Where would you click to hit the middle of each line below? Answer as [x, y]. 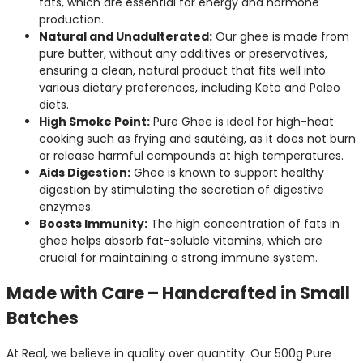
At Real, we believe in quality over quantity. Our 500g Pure [169, 353]
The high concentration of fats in [243, 224]
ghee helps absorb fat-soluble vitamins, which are [181, 241]
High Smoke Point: [94, 122]
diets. [54, 105]
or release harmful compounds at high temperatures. [191, 156]
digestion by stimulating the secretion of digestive [181, 190]
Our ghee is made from [281, 37]
